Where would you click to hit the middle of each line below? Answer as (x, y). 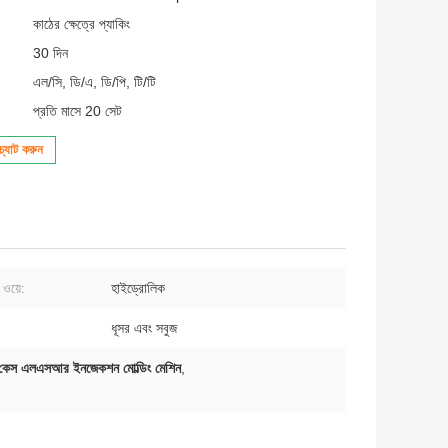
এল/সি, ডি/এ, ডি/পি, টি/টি (94, 82)
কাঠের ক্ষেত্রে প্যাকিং (81, 24)
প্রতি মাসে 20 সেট (77, 111)
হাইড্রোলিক (138, 288)
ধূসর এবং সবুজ (144, 328)
